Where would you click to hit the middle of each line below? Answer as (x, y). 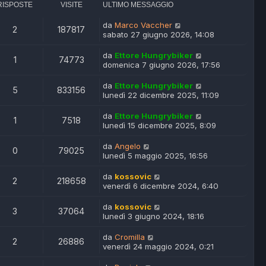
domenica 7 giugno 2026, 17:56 (161, 65)
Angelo (128, 146)
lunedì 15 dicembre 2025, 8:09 (159, 126)
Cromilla (130, 237)
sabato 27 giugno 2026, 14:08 (159, 35)
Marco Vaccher (143, 25)
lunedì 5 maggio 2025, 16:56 (155, 156)
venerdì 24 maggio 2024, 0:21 (158, 247)
